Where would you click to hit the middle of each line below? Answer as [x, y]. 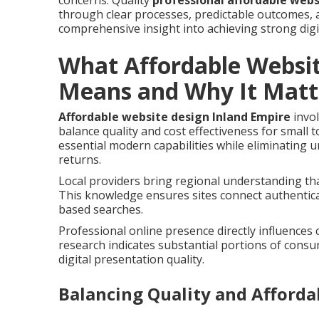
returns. [80, 159]
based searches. [101, 209]
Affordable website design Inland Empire [174, 117]
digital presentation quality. [131, 259]
